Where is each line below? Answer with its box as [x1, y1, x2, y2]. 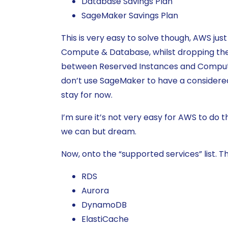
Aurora [81, 185, 109, 197]
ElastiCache [81, 213, 129, 225]
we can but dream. [61, 126, 136, 138]
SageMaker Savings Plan [81, 10, 178, 22]
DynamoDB [81, 199, 127, 211]
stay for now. [61, 89, 112, 101]
